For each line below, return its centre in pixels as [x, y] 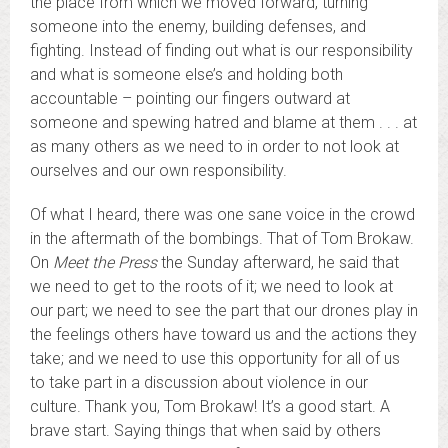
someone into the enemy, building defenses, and [198, 26]
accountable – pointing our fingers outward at [190, 98]
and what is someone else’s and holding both [186, 74]
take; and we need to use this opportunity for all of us [215, 358]
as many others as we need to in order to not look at [214, 146]
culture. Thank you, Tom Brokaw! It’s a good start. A [210, 406]
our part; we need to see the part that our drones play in [224, 310]
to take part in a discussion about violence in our [199, 382]
